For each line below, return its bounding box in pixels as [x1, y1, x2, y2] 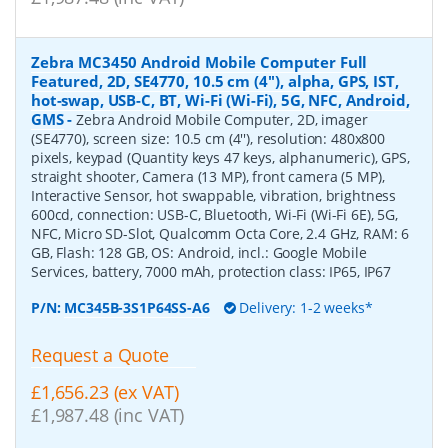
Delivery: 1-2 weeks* [235, 298, 373, 317]
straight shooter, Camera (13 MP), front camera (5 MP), [31, 167, 385, 186]
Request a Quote [31, 343, 169, 367]
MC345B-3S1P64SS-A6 [64, 298, 210, 317]
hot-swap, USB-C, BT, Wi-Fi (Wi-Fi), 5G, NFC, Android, [31, 90, 410, 110]
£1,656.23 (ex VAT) [31, 379, 179, 404]
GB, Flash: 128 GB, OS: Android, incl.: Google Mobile [31, 243, 367, 262]
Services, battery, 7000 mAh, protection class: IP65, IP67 [31, 262, 392, 281]
